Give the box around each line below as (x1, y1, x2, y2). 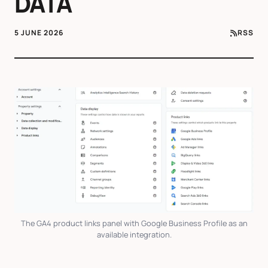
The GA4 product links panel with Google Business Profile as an (20, 218, 248, 229)
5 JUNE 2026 (14, 28, 63, 38)
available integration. (96, 229, 172, 240)
